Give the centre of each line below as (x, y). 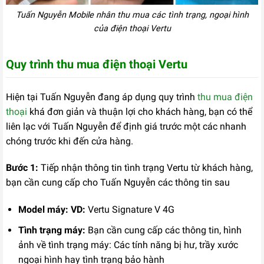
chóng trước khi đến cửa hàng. (70, 141)
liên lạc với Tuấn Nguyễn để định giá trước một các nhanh (126, 126)
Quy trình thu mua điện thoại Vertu (97, 64)
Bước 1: (22, 168)
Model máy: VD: (53, 210)
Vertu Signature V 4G (131, 210)
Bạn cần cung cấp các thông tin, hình (163, 230)
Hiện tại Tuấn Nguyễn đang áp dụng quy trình (102, 97)
